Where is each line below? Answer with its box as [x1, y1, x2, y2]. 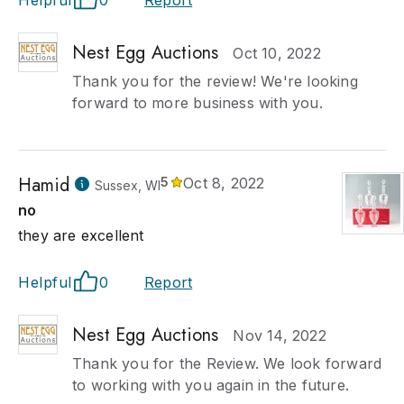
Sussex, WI [95, 178, 161, 193]
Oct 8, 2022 [183, 174, 265, 192]
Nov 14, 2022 [233, 326, 326, 344]
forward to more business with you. [72, 94, 323, 112]
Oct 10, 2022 [233, 44, 321, 62]
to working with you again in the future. [72, 376, 349, 394]
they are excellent [18, 226, 144, 244]
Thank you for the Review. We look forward [72, 354, 382, 372]
